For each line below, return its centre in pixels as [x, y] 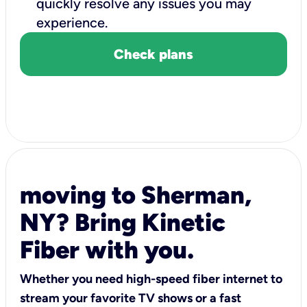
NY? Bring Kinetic [123, 222]
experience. [75, 22]
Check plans [153, 54]
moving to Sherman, [136, 195]
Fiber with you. [107, 249]
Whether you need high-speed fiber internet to [151, 279]
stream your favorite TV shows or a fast [131, 298]
